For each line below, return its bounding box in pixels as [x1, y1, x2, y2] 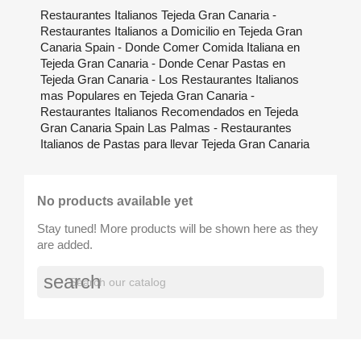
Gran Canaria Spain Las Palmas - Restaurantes [40, 121, 292, 135]
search [44, 271, 101, 293]
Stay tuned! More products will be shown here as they [37, 222, 318, 235]
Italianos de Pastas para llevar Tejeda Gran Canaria [40, 137, 309, 151]
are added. [37, 238, 93, 251]
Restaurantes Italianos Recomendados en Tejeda [40, 105, 298, 118]
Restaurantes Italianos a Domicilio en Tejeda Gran [40, 24, 302, 38]
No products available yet [37, 194, 193, 208]
